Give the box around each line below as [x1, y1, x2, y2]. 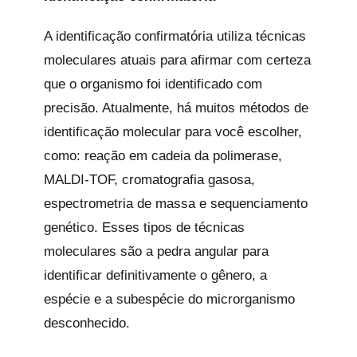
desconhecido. [43, 315, 130, 331]
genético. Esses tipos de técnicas [43, 219, 245, 235]
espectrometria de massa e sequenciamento [43, 195, 308, 211]
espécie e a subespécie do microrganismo [43, 291, 295, 307]
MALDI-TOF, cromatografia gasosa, [43, 171, 255, 187]
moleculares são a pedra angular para [43, 243, 269, 259]
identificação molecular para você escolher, [43, 124, 302, 139]
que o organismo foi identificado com [43, 76, 262, 92]
